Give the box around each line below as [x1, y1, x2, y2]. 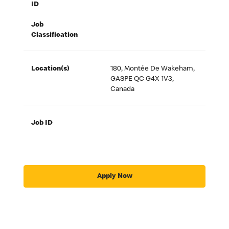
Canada [110, 86, 135, 94]
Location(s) [31, 65, 70, 73]
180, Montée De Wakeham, [110, 65, 195, 73]
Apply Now [97, 172, 132, 180]
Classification [31, 32, 78, 39]
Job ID [31, 120, 53, 127]
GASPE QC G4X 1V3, [110, 76, 174, 83]
